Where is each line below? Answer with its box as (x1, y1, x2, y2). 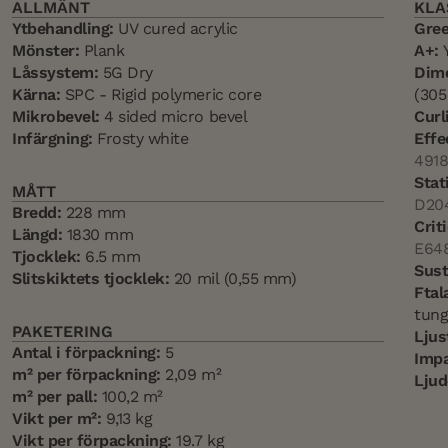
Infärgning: (12, 129, 93, 149)
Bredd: (12, 203, 62, 223)
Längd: (12, 225, 63, 245)
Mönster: (12, 41, 80, 61)
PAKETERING (12, 322, 113, 342)
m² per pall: (12, 387, 98, 407)
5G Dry (98, 63, 153, 83)
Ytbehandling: (12, 19, 114, 39)
